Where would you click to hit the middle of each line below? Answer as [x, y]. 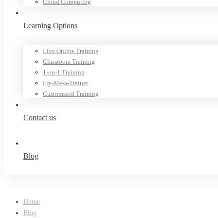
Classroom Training [69, 62]
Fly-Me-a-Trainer [65, 83]
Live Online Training [71, 51]
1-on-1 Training [64, 72]
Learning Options [50, 26]
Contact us [40, 118]
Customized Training [71, 94]
